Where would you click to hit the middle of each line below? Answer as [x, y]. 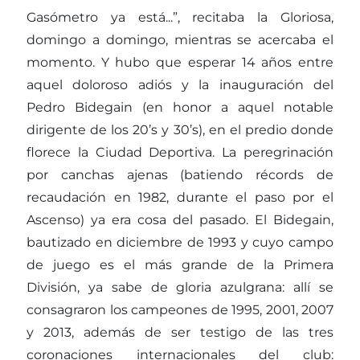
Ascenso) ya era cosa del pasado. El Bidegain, [180, 220]
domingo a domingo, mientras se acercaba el [180, 40]
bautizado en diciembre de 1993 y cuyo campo [180, 243]
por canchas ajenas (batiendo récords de [180, 175]
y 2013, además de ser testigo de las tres [180, 333]
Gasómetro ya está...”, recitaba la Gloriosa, [180, 18]
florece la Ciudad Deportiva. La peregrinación [180, 153]
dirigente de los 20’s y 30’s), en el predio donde [180, 130]
